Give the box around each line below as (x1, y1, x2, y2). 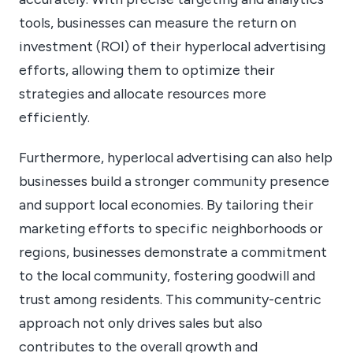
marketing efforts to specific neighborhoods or (19, 220, 323, 237)
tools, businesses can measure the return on (19, 14, 296, 32)
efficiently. (19, 109, 90, 126)
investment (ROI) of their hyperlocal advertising (19, 38, 325, 55)
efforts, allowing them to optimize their (19, 61, 275, 79)
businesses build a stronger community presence (19, 173, 329, 190)
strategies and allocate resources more (19, 85, 266, 102)
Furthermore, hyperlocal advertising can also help (19, 149, 333, 166)
